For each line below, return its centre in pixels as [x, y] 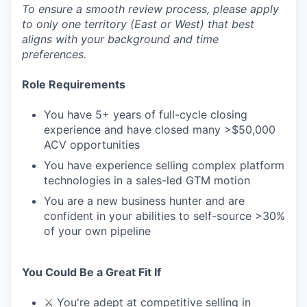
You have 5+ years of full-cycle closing [146, 114]
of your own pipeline [97, 231]
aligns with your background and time [120, 39]
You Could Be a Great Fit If [91, 272]
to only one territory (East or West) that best [138, 24]
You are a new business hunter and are [144, 200]
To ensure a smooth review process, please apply [150, 9]
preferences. [54, 54]
